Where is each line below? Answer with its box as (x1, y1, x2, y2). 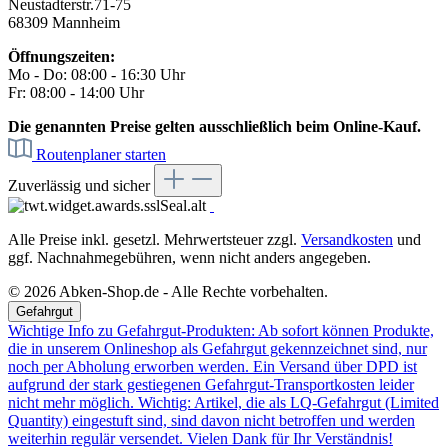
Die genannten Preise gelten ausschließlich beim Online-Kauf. (8, 118, 421, 136)
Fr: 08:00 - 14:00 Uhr (8, 84, 144, 102)
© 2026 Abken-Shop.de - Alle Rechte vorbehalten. (8, 283, 328, 301)
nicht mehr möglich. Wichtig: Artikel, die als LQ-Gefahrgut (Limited (8, 394, 439, 412)
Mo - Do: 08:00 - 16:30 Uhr (8, 66, 185, 84)
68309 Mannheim (8, 14, 120, 32)
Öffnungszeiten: (8, 48, 115, 66)
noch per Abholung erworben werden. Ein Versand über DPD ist (8, 358, 417, 376)
